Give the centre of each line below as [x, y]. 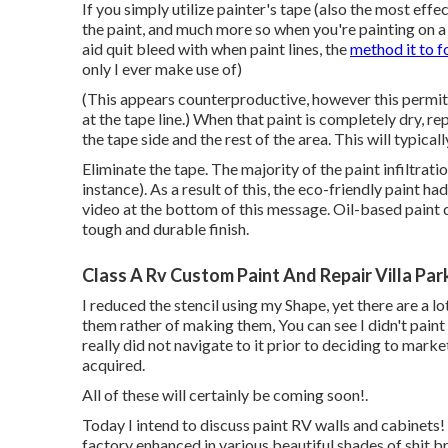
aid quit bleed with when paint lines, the [216, 48]
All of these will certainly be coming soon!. [225, 394]
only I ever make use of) [162, 68]
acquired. [113, 364]
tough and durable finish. [165, 228]
